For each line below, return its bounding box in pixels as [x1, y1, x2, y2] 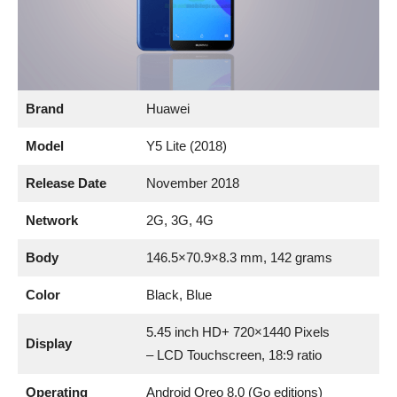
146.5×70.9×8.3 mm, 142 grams [145, 249, 332, 265]
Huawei [145, 100, 190, 116]
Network [25, 212, 78, 228]
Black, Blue [145, 286, 212, 302]
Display [25, 335, 72, 351]
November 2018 [145, 175, 239, 191]
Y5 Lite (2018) [145, 137, 227, 153]
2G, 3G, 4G [145, 212, 214, 228]
